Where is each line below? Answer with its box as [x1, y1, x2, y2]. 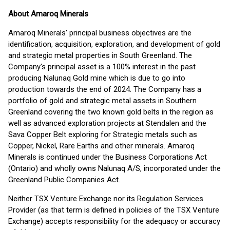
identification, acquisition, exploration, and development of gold [8, 40, 220, 49]
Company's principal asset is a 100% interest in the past [8, 62, 196, 71]
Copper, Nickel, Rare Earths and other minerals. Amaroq [8, 141, 195, 150]
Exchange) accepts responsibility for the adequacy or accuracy [8, 217, 220, 226]
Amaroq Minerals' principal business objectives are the [8, 28, 191, 37]
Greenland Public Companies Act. [8, 175, 120, 184]
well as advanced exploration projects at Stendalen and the [8, 119, 206, 128]
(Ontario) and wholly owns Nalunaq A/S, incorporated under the [8, 164, 221, 173]
